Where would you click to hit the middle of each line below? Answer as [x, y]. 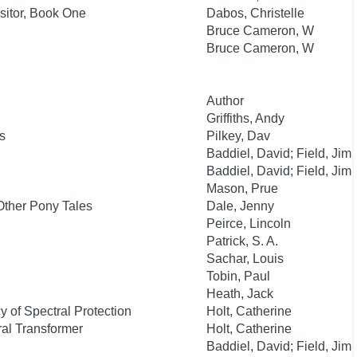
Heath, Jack [240, 294]
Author [225, 101]
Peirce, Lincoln [249, 224]
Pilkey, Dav [238, 136]
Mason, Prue [242, 188]
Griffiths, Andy [245, 118]
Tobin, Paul [238, 276]
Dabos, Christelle [255, 13]
